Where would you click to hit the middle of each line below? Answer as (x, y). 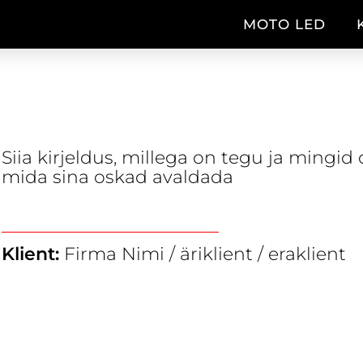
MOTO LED (285, 24)
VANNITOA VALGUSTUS (144, 111)
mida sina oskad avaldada (118, 177)
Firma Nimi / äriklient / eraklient (205, 254)
